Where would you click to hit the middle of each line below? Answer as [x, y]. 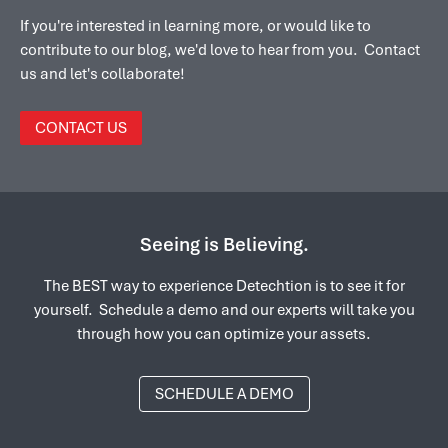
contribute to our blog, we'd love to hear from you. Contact [220, 49]
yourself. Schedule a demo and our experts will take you [224, 309]
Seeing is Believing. [224, 244]
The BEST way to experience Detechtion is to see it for [224, 285]
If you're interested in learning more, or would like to [195, 25]
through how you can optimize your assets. [224, 333]
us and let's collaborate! [102, 73]
